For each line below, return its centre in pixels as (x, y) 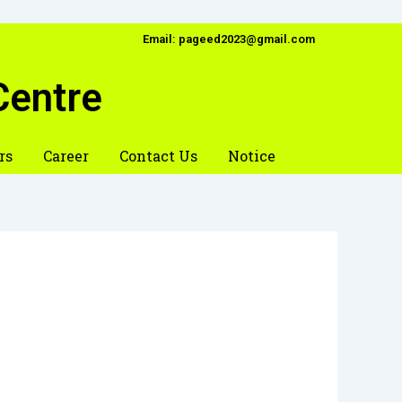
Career (66, 156)
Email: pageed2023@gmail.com (229, 39)
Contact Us (158, 156)
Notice (251, 156)
